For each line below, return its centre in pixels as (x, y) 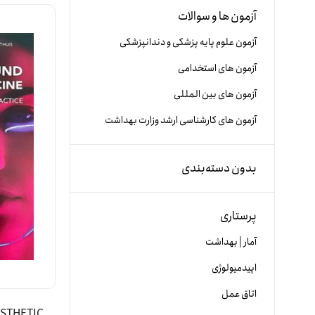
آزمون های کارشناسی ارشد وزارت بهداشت (181, 120)
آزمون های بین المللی (215, 94)
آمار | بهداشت (231, 242)
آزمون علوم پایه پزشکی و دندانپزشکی (188, 42)
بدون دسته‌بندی (219, 168)
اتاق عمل (239, 294)
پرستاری (238, 216)
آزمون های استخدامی (217, 68)
